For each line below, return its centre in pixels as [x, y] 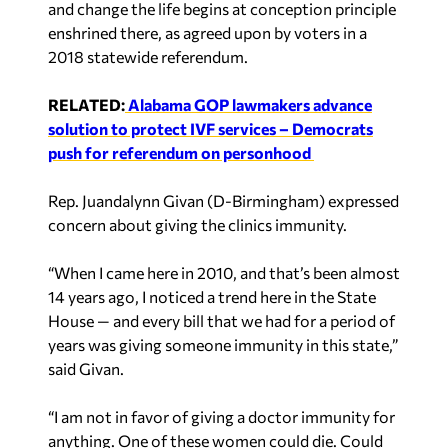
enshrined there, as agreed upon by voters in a [207, 32]
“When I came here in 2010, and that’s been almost [224, 272]
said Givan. [86, 368]
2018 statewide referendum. [148, 56]
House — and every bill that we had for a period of [221, 320]
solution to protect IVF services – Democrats [210, 128]
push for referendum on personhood [181, 152]
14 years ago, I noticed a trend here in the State [212, 296]
